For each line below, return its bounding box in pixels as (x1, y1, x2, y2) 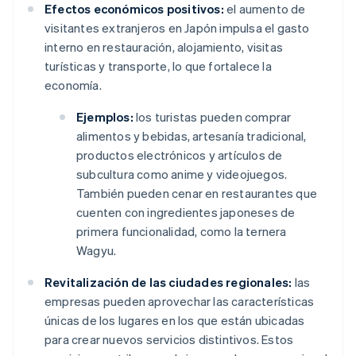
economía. (44, 77, 102, 94)
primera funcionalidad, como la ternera (76, 223, 287, 240)
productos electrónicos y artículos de (76, 147, 283, 164)
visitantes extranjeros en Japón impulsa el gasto (44, 20, 310, 37)
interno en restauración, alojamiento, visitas (44, 39, 283, 56)
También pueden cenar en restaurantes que (76, 185, 317, 202)
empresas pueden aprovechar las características (44, 293, 315, 310)
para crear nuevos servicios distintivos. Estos (44, 331, 294, 348)
